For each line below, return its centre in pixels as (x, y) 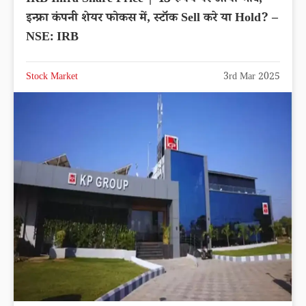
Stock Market (52, 78)
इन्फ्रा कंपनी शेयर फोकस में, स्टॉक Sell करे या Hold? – (152, 19)
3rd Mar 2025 (252, 78)
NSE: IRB (52, 38)
